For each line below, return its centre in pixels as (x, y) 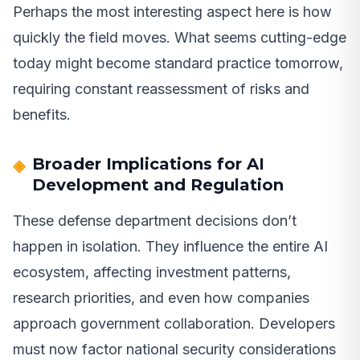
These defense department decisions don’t (155, 221)
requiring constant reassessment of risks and (161, 89)
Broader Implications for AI (148, 164)
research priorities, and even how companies (161, 298)
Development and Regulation (158, 185)
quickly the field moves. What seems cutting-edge (180, 38)
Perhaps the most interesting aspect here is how (172, 12)
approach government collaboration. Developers (174, 324)
